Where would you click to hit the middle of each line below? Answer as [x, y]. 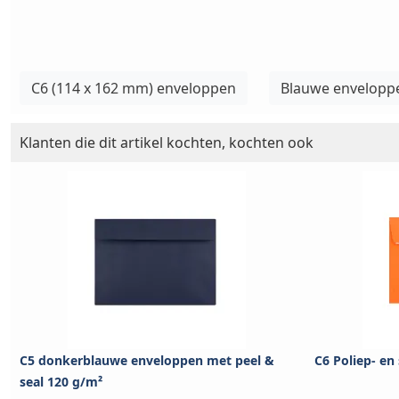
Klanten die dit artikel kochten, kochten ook [167, 143]
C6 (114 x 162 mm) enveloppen [134, 89]
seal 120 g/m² [61, 382]
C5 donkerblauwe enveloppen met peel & [147, 361]
